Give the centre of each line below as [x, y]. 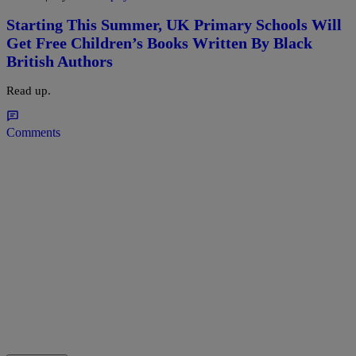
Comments [33, 132]
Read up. [29, 90]
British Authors [60, 62]
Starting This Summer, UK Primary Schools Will [174, 25]
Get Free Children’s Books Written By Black [159, 43]
